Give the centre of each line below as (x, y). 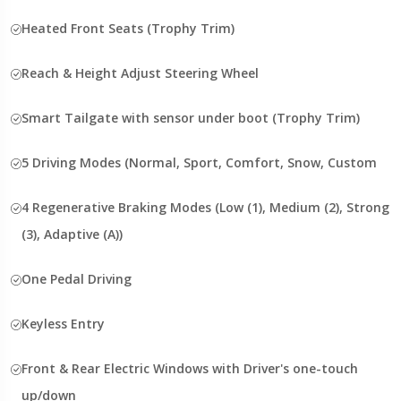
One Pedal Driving (77, 278)
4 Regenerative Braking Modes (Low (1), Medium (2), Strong (205, 207)
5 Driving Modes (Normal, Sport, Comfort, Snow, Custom (199, 162)
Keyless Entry (63, 323)
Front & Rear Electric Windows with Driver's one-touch (190, 368)
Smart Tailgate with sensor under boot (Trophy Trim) (191, 117)
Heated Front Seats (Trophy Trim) (128, 28)
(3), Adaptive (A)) (72, 234)
